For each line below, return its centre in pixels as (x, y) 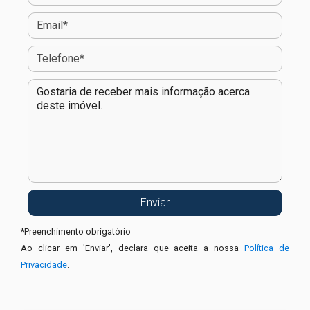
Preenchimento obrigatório (77, 231)
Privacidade (44, 264)
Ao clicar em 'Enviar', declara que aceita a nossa (133, 248)
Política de (267, 248)
